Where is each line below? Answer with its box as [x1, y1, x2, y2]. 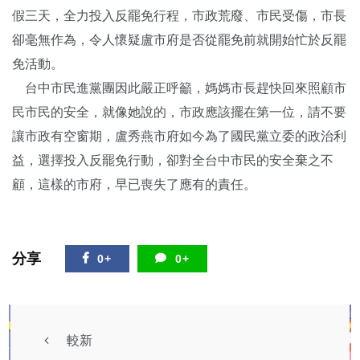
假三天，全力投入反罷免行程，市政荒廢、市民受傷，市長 [12, 8, 346, 22]
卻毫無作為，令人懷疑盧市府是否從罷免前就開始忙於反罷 [12, 32, 346, 47]
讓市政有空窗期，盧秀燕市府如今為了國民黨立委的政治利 [12, 129, 346, 143]
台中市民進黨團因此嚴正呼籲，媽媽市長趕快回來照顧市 [12, 80, 346, 95]
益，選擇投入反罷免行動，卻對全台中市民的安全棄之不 [12, 153, 333, 167]
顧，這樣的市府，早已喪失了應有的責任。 [12, 177, 256, 191]
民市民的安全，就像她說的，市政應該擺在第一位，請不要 [12, 104, 346, 119]
